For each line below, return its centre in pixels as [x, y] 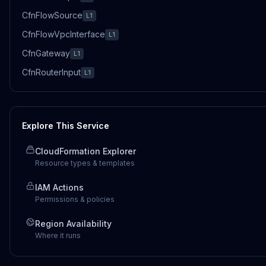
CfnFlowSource [52, 15]
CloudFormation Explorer [85, 151]
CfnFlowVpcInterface [64, 34]
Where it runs [58, 235]
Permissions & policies [75, 199]
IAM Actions [59, 187]
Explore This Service [66, 126]
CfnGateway [46, 53]
